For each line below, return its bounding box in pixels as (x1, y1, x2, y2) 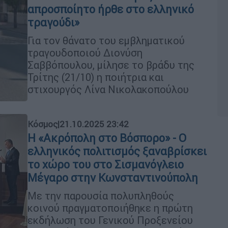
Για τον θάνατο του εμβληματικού (27, 34, 185, 47)
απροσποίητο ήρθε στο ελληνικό (27, 3, 194, 16)
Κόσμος (27, 118, 58, 130)
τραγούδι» (27, 16, 79, 30)
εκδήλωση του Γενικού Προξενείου (27, 213, 193, 226)
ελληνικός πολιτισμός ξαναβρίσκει (27, 144, 207, 158)
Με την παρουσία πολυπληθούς (27, 189, 174, 202)
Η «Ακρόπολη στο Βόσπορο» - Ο (27, 131, 186, 145)
